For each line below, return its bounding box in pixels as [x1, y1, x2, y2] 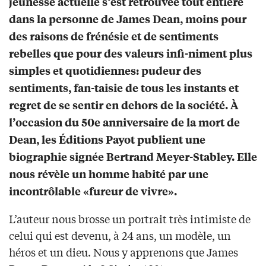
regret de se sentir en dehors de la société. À [9, 97, 239, 113]
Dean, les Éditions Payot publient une [9, 132, 205, 147]
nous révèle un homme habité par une [9, 166, 208, 182]
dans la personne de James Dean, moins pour [9, 11, 246, 27]
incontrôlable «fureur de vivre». [9, 183, 177, 199]
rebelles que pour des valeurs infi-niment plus [9, 46, 252, 61]
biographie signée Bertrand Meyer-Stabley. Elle [9, 149, 257, 164]
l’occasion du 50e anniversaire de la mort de [9, 115, 240, 130]
